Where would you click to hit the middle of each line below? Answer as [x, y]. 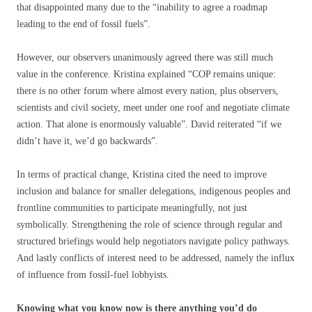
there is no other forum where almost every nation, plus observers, [148, 91]
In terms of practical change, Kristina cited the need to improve [142, 175]
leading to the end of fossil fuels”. [84, 24]
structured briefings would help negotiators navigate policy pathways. [154, 242]
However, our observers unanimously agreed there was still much [145, 58]
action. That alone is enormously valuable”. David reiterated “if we [149, 125]
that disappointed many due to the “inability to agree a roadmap [142, 8]
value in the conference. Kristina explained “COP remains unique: [146, 75]
